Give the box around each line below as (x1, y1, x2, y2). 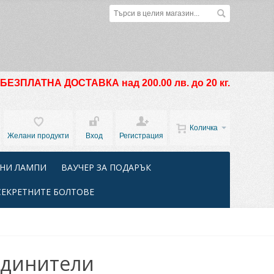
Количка (190, 124, 218, 132)
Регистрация (119, 131, 163, 140)
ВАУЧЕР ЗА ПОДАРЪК (61, 161, 151, 173)
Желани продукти (7, 131, 69, 140)
